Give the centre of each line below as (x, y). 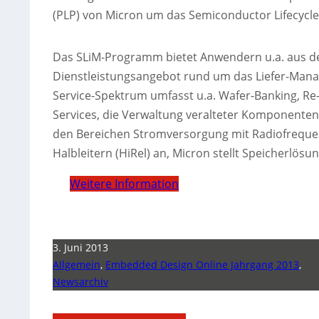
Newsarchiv (81, 282)
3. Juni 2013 (81, 247)
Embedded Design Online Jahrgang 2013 (203, 265)
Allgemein (77, 265)
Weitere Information (125, 184)
